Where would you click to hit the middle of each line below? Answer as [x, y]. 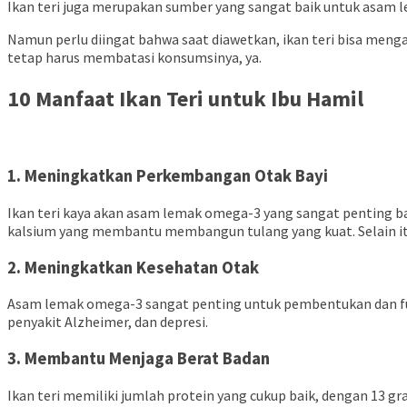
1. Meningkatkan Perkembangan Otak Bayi [168, 176]
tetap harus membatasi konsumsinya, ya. [136, 57]
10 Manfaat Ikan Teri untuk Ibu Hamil [185, 98]
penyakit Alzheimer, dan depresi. [109, 322]
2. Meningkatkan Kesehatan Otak [133, 267]
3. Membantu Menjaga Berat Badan [139, 359]
